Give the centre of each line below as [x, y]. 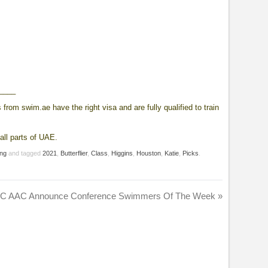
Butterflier [74, 153]
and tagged [25, 153]
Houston [149, 153]
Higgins [122, 153]
